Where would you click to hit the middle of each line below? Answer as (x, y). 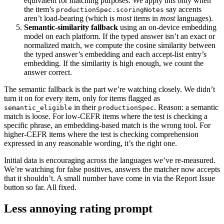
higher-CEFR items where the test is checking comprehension (101, 134)
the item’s (40, 9)
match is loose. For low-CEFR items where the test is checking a (106, 116)
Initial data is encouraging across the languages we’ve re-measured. (110, 160)
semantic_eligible (38, 108)
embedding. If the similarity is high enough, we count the (114, 63)
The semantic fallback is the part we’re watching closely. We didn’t (109, 89)
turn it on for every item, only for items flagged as (82, 98)
